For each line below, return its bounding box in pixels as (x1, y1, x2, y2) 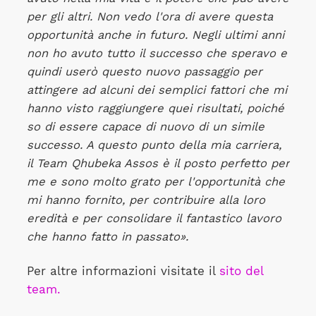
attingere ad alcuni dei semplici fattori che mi (26, 83, 287, 97)
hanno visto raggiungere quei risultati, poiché (26, 102, 284, 116)
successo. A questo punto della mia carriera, (26, 138, 281, 152)
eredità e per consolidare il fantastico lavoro (26, 212, 281, 226)
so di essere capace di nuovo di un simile (26, 120, 265, 134)
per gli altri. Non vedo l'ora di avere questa (26, 10, 273, 24)
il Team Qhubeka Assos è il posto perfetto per (26, 157, 290, 171)
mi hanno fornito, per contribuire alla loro (26, 193, 265, 207)
